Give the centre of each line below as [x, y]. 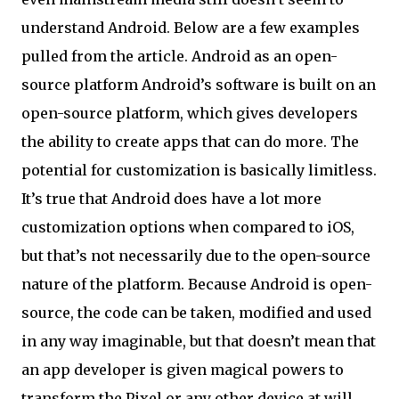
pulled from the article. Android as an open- [179, 56]
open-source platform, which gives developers [190, 113]
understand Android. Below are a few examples [191, 28]
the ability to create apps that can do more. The [190, 142]
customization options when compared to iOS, [188, 227]
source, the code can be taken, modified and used [196, 313]
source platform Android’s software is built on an [199, 85]
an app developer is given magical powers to [183, 370]
